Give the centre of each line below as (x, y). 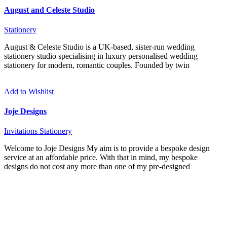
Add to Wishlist (29, 91)
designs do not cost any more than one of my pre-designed (97, 167)
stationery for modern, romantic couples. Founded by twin (97, 65)
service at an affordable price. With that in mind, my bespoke (101, 158)
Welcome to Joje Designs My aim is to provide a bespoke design (107, 148)
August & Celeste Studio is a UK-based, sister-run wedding (99, 47)
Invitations (21, 131)
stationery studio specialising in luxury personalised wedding (101, 56)
